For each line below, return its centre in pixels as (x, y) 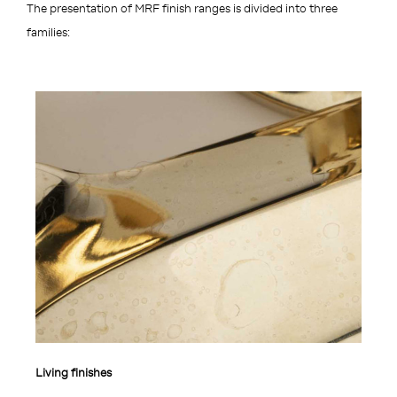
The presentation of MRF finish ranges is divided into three (182, 9)
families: (48, 33)
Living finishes (74, 373)
